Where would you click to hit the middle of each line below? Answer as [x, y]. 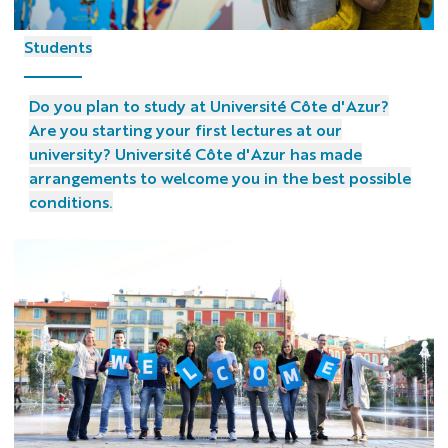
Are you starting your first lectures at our [185, 129]
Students [57, 47]
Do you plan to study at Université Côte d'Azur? [208, 105]
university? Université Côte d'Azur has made [195, 153]
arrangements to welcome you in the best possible [219, 177]
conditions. [70, 201]
